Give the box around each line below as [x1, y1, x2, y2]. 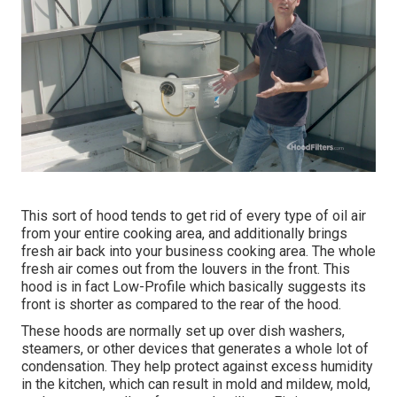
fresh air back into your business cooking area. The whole [21, 243, 376, 261]
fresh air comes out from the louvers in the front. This [21, 261, 350, 278]
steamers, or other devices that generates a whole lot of [21, 340, 369, 358]
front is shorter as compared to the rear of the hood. [21, 296, 341, 314]
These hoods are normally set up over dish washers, [21, 323, 345, 340]
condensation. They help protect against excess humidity [21, 358, 373, 376]
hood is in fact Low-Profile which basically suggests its [21, 278, 366, 296]
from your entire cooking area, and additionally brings [21, 225, 347, 243]
